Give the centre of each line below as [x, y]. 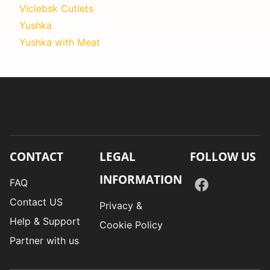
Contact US [36, 202]
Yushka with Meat [60, 42]
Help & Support [45, 221]
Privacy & [121, 205]
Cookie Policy [131, 224]
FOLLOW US [222, 156]
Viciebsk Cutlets [56, 8]
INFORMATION [141, 179]
